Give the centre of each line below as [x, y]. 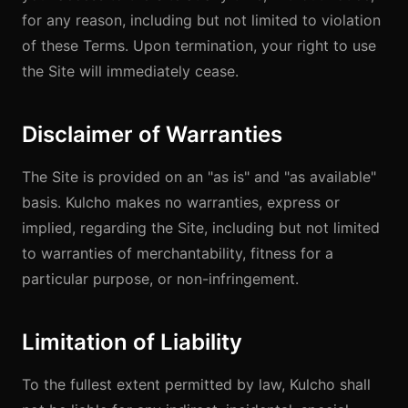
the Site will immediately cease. [130, 71]
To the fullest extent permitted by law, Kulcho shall [196, 384]
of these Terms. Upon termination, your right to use [199, 46]
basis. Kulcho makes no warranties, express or [181, 202]
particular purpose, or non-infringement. [160, 279]
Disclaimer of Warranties [152, 134]
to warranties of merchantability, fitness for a [178, 253]
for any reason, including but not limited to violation [201, 20]
